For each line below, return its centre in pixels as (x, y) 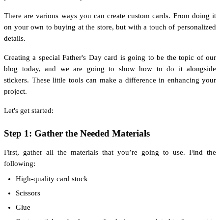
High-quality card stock (52, 179)
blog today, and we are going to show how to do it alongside (110, 69)
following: (20, 163)
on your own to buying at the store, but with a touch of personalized (110, 27)
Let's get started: (29, 110)
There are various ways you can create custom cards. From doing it (110, 15)
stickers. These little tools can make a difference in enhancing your (110, 80)
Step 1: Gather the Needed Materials (77, 133)
